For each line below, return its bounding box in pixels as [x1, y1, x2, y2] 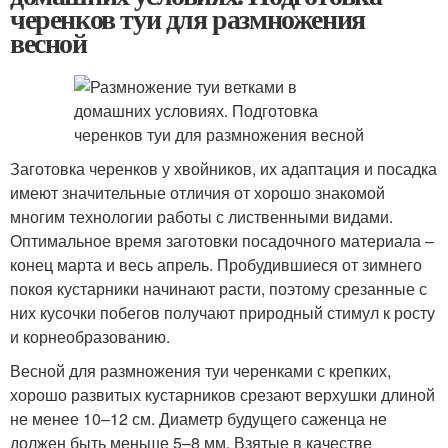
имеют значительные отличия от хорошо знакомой [10, 181, 385, 204]
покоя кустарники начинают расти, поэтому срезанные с [10, 277, 427, 300]
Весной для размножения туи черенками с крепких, [10, 359, 391, 382]
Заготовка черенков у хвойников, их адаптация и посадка [10, 157, 437, 180]
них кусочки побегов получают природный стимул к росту [10, 301, 435, 324]
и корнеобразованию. [10, 325, 170, 348]
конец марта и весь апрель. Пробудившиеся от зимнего [10, 253, 422, 276]
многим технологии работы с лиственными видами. [10, 205, 393, 228]
